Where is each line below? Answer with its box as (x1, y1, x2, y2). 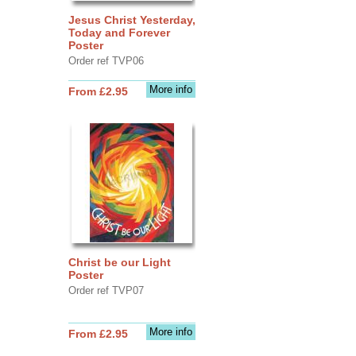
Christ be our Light (68, 255, 171, 269)
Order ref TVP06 (68, 54, 144, 67)
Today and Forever (68, 25, 170, 39)
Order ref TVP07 (68, 284, 144, 296)
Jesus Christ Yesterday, (68, 13, 195, 26)
